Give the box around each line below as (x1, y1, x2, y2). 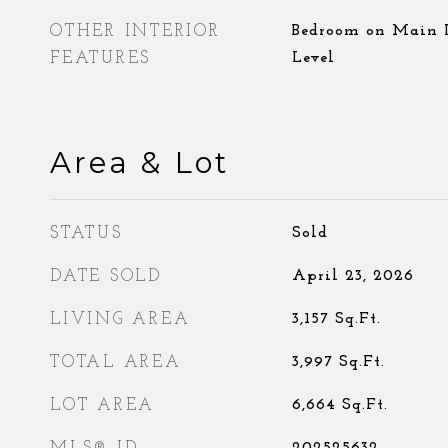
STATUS (50, 225, 123, 242)
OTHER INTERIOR (50, 23, 221, 40)
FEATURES (50, 50, 151, 67)
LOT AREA (50, 397, 155, 414)
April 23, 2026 (291, 268, 414, 284)
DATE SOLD (50, 268, 162, 285)
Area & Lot (50, 145, 229, 180)
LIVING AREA (50, 311, 191, 328)
